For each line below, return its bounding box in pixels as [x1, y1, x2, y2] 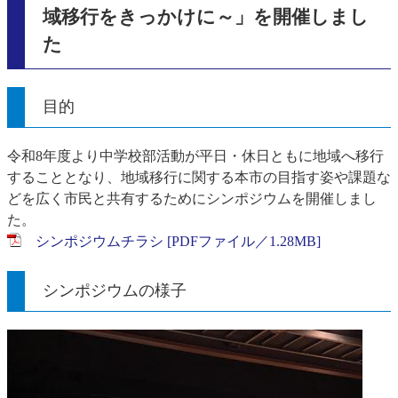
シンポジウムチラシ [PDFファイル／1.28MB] [36, 233, 321, 249]
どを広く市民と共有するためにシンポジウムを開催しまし [7, 190, 377, 206]
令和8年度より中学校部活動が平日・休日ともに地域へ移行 [7, 147, 384, 163]
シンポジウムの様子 [43, 281, 187, 299]
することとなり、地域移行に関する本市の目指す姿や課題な [7, 169, 391, 185]
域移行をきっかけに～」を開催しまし [43, 6, 369, 28]
